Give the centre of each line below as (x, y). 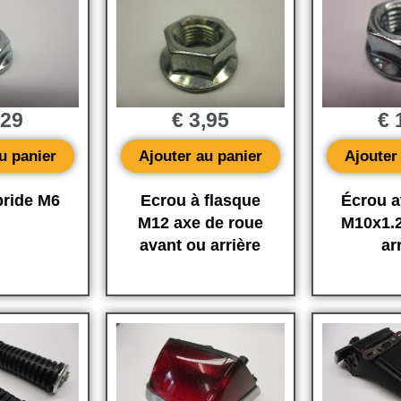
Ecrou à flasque (200, 201)
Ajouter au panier (200, 157)
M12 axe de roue (200, 223)
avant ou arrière (200, 246)
